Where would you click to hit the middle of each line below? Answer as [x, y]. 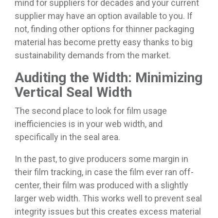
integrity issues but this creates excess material [108, 212]
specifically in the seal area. [67, 137]
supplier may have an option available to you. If [104, 16]
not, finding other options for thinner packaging [104, 29]
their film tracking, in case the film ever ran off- [104, 172]
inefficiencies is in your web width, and [89, 124]
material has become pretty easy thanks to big [104, 42]
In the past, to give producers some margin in [101, 159]
